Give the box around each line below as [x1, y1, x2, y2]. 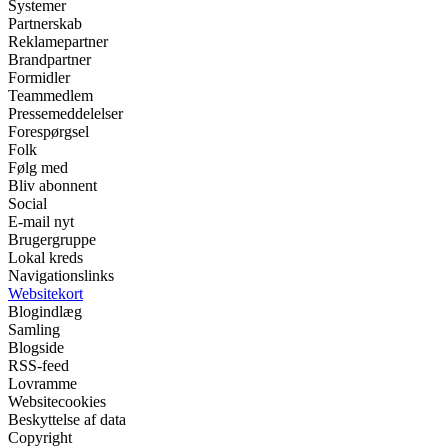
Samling [8, 321, 60, 339]
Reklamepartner [8, 33, 108, 51]
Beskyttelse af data [8, 411, 126, 429]
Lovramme [8, 375, 77, 393]
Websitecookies [8, 393, 106, 411]
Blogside [8, 339, 64, 357]
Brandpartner [8, 51, 91, 69]
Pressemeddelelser [8, 105, 123, 123]
